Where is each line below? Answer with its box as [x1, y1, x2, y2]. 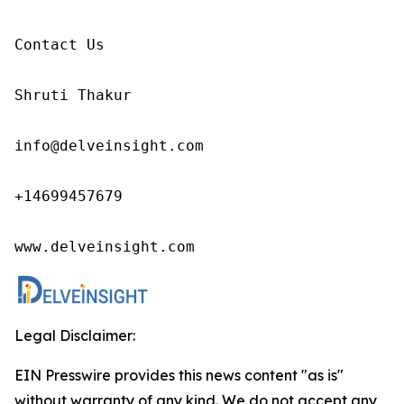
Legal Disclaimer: [14, 326, 135, 345]
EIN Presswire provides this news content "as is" [14, 366, 344, 385]
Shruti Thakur [14, 87, 141, 105]
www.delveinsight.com [14, 238, 195, 256]
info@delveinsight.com [14, 137, 213, 155]
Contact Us [14, 36, 105, 54]
